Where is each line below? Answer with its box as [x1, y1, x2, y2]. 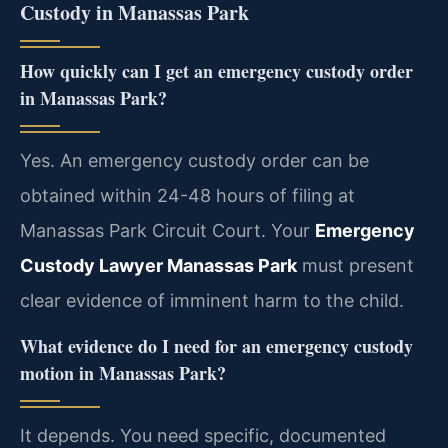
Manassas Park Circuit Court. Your [20, 220, 315, 242]
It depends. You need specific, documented [20, 424, 386, 446]
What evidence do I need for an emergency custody [20, 332, 413, 359]
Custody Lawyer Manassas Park [20, 255, 297, 277]
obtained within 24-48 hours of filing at [20, 185, 355, 207]
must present [297, 255, 414, 277]
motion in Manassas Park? [20, 359, 226, 386]
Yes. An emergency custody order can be [20, 150, 369, 172]
